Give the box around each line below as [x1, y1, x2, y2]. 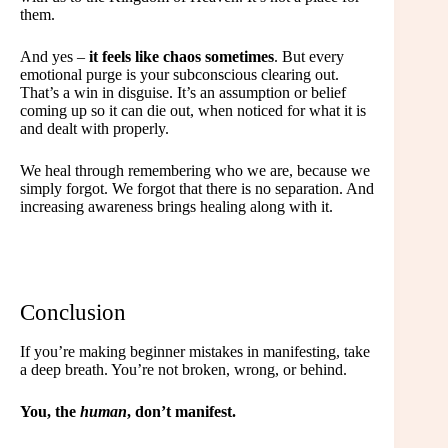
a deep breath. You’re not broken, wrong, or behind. [20, 361, 347, 379]
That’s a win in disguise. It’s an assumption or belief [20, 84, 346, 102]
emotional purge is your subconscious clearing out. [20, 66, 339, 84]
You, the [20, 403, 80, 421]
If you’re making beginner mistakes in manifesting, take [20, 343, 370, 361]
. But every [274, 48, 344, 66]
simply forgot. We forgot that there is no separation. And [20, 180, 374, 198]
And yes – [20, 48, 89, 66]
